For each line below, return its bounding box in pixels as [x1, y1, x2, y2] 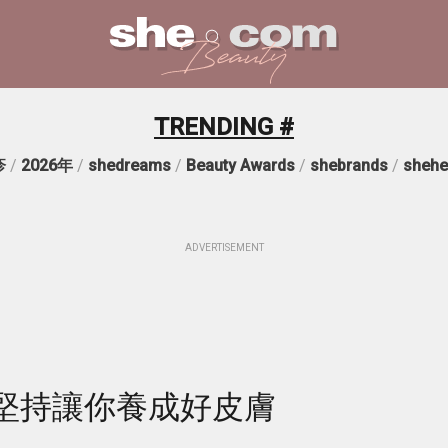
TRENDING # [154, 113, 294, 141]
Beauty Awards [185, 156, 295, 175]
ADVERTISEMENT [184, 242, 264, 253]
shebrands [309, 156, 388, 175]
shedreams [87, 156, 171, 175]
